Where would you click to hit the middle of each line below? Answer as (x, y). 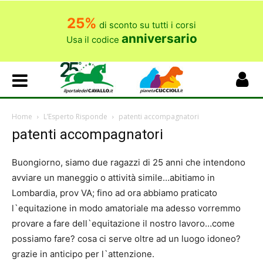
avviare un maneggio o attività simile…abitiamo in (113, 178)
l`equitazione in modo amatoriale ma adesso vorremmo (126, 208)
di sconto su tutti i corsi (146, 25)
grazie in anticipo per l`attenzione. (83, 254)
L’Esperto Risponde (75, 117)
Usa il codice (94, 40)
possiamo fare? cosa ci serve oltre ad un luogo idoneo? (126, 239)
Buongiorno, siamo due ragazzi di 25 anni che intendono (129, 162)
